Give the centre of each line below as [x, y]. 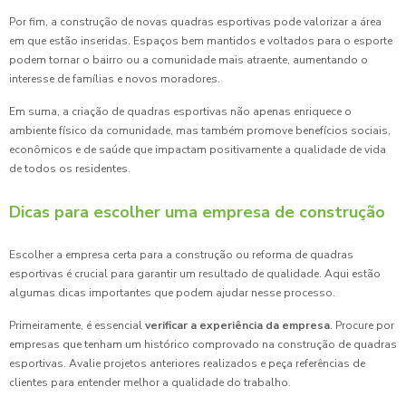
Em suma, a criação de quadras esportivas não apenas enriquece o [180, 112]
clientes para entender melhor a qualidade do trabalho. [150, 383]
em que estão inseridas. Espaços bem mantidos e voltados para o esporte [201, 41]
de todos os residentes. [70, 169]
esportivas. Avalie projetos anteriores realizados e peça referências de [187, 364]
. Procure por [362, 326]
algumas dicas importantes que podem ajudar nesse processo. [172, 293]
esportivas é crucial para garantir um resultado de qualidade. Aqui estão [195, 274]
